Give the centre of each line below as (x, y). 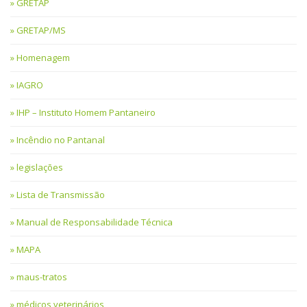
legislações (40, 167)
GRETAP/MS (41, 30)
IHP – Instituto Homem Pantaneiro (86, 112)
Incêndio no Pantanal (61, 139)
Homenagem (43, 57)
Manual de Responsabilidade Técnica (95, 222)
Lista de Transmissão (61, 194)
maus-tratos (42, 277)
